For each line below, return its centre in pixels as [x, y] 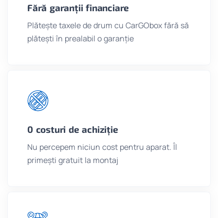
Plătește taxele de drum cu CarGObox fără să [108, 26]
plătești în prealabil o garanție [81, 39]
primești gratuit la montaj [73, 160]
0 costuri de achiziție [73, 129]
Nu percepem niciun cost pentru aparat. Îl [102, 147]
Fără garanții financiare [78, 8]
